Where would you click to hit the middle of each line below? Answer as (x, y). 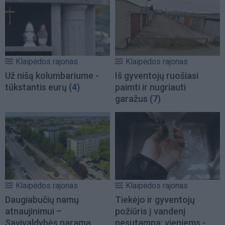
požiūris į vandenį (150, 211)
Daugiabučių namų (42, 199)
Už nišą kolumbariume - (52, 76)
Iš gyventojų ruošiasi (157, 76)
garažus (131, 99)
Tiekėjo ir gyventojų (155, 199)
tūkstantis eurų (36, 87)
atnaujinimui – (33, 211)
